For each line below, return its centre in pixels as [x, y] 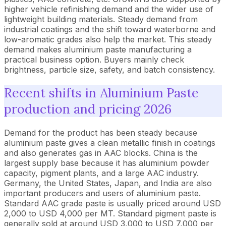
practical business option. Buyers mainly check [94, 59]
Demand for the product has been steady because [101, 133]
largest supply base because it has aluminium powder [107, 163]
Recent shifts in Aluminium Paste [101, 93]
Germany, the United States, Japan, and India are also [108, 183]
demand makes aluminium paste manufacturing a [98, 49]
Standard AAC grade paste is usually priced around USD [112, 203]
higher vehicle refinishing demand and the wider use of [109, 9]
